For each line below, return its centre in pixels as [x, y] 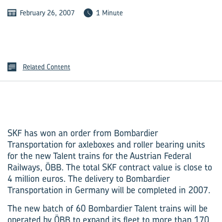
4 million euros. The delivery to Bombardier [89, 179]
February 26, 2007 [47, 13]
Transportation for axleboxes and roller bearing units [106, 144]
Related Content [46, 67]
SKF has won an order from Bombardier [83, 133]
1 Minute [110, 13]
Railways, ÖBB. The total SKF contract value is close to [110, 167]
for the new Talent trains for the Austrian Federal [99, 156]
